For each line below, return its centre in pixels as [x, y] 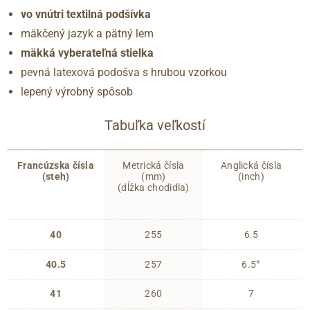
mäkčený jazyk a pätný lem [87, 34]
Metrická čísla [154, 166]
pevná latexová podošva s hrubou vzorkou [124, 73]
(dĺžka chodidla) [153, 188]
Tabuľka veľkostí [155, 126]
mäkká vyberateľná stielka [87, 53]
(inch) [251, 177]
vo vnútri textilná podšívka [86, 15]
